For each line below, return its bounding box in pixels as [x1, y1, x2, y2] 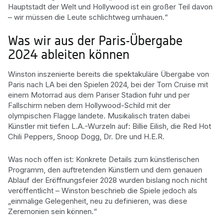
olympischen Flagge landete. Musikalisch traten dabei [8, 111, 190, 120]
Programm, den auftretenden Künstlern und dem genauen [8, 165, 202, 174]
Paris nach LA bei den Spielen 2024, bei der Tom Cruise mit [8, 79, 208, 89]
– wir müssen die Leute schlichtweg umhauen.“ [8, 12, 168, 22]
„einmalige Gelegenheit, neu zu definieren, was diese [8, 196, 187, 206]
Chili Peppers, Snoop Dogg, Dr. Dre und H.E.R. [8, 131, 165, 141]
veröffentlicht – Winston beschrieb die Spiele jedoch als [8, 186, 197, 195]
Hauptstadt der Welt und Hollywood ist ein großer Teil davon [8, 2, 213, 11]
